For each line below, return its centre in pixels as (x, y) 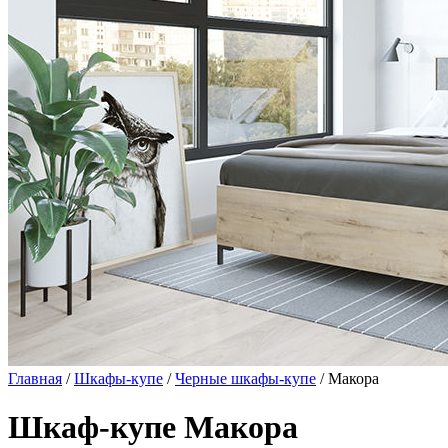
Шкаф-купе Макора (153, 427)
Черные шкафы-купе (245, 378)
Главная (35, 378)
